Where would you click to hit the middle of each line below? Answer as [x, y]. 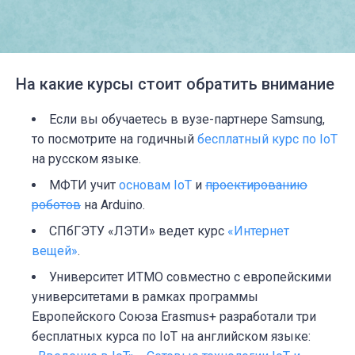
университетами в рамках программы [145, 296]
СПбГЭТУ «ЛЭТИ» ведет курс [138, 231]
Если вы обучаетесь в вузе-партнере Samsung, [187, 119]
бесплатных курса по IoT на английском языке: [171, 336]
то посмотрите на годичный [115, 139]
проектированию [256, 185]
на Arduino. [113, 204]
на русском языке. [86, 158]
